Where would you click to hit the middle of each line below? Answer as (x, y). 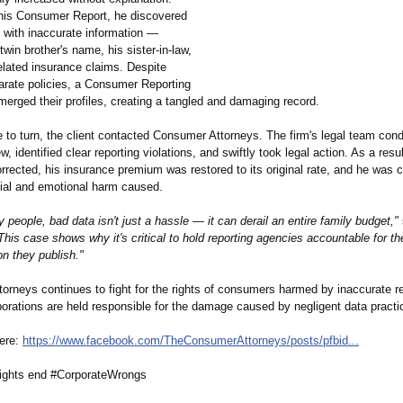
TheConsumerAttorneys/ (227, 341)
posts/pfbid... (325, 341)
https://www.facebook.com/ (93, 341)
